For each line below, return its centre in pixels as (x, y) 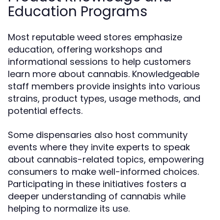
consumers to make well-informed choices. (103, 172)
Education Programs (78, 12)
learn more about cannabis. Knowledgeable (104, 74)
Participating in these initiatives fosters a (97, 184)
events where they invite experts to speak (99, 147)
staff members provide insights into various (104, 86)
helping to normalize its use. (69, 208)
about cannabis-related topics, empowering (106, 159)
